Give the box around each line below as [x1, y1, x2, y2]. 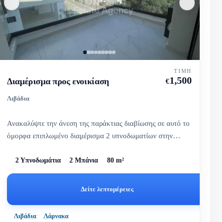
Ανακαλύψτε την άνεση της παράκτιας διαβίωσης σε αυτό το [7, 118, 190, 127]
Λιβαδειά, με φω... [7, 143, 63, 152]
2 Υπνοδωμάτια [15, 157, 61, 165]
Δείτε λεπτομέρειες [81, 185, 134, 193]
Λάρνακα [43, 212, 68, 220]
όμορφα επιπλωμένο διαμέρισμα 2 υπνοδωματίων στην [7, 131, 173, 140]
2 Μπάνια [69, 157, 99, 165]
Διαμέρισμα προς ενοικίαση [7, 76, 109, 86]
